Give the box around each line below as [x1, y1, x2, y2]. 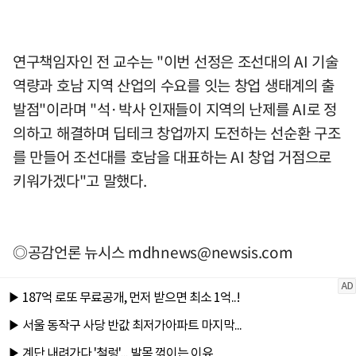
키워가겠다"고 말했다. [13, 169, 147, 192]
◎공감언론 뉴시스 [13, 241, 128, 264]
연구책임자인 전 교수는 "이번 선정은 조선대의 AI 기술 [13, 50, 339, 73]
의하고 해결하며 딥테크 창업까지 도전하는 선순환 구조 [13, 122, 341, 145]
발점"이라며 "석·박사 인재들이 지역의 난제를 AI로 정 [13, 98, 337, 121]
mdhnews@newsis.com [128, 241, 293, 264]
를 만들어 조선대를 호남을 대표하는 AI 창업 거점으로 [13, 145, 331, 168]
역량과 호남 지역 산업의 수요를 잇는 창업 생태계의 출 [13, 74, 335, 97]
